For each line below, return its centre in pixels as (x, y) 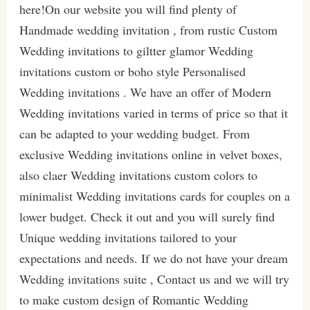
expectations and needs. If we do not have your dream (153, 258)
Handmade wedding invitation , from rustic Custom (148, 30)
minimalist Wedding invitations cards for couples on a (154, 196)
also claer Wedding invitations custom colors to (138, 175)
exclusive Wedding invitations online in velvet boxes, (151, 155)
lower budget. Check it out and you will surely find (147, 217)
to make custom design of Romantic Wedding (134, 300)
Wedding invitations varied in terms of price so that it (153, 113)
